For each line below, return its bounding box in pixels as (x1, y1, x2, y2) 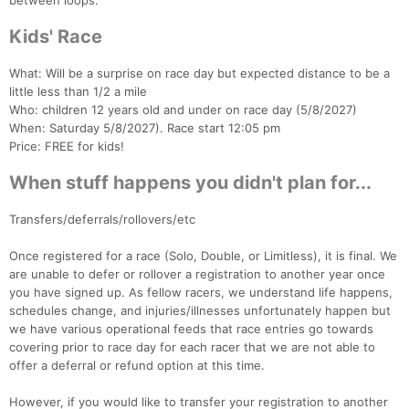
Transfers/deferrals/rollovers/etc (9, 212, 195, 227)
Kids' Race (9, 26, 102, 48)
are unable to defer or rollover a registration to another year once (9, 267, 385, 282)
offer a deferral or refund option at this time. (9, 358, 265, 373)
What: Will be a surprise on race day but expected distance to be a (9, 66, 390, 81)
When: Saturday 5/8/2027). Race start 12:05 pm (9, 121, 280, 136)
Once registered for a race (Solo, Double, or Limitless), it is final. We (9, 248, 397, 264)
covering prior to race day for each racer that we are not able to (9, 340, 375, 355)
